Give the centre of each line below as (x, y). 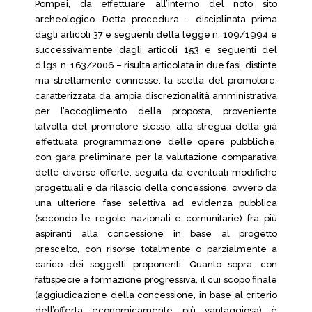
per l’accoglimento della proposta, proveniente (156, 111)
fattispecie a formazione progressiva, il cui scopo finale (156, 280)
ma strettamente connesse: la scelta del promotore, (156, 80)
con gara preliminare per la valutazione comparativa (156, 157)
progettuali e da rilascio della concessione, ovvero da (156, 188)
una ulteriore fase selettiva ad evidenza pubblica (156, 203)
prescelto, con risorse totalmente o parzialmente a (156, 249)
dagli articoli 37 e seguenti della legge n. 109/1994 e (156, 34)
